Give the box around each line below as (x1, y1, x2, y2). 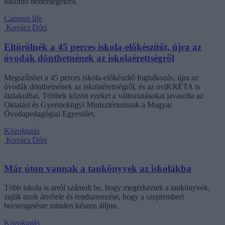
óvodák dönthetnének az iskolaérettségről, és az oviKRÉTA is (4, 82, 200, 91)
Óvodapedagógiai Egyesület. (4, 109, 95, 118)
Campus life (4, 14, 42, 23)
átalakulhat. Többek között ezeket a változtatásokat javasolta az (4, 91, 203, 100)
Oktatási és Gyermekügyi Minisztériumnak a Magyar (4, 100, 172, 109)
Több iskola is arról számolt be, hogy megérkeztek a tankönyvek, (4, 183, 210, 192)
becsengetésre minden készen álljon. (4, 201, 119, 210)
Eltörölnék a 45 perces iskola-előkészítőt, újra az (4, 42, 201, 53)
